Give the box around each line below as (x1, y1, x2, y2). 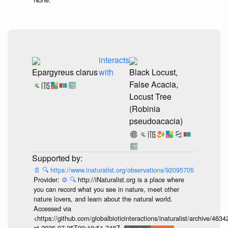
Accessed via (33, 204, 71, 214)
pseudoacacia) (129, 115, 183, 127)
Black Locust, (129, 66, 178, 78)
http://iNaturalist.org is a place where (77, 175, 184, 185)
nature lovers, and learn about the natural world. (33, 194, 173, 204)
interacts (99, 53, 129, 66)
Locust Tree (129, 90, 172, 102)
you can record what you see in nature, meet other (33, 184, 179, 194)
